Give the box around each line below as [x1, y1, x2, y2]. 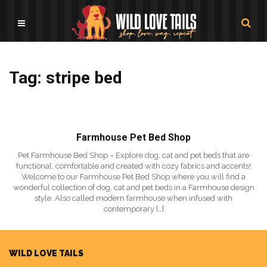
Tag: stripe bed [9, 68, 122, 88]
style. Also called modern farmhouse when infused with [35, 194, 232, 203]
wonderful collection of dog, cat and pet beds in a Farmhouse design [13, 183, 254, 192]
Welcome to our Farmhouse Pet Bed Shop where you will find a [21, 172, 246, 181]
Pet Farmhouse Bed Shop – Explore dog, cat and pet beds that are [18, 151, 249, 160]
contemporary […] [103, 204, 164, 213]
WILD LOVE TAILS [9, 249, 83, 258]
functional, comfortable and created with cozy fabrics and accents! [16, 162, 251, 170]
